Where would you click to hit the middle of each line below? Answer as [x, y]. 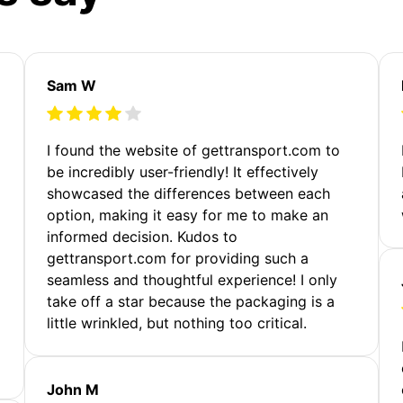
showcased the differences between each [189, 193]
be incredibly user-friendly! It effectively [183, 171]
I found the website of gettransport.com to [194, 150]
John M [73, 389]
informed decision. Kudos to [143, 236]
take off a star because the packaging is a [191, 301]
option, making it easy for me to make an [188, 215]
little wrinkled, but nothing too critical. [177, 322]
